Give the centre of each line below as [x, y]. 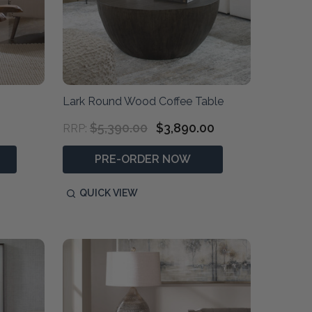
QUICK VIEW [108, 193]
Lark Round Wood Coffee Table [143, 102]
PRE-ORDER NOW [142, 159]
